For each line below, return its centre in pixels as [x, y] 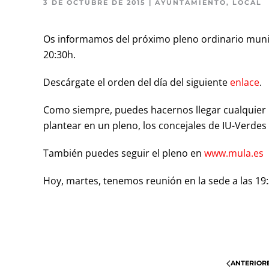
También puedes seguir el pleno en [124, 153]
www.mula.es [234, 153]
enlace [245, 82]
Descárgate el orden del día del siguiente [137, 82]
